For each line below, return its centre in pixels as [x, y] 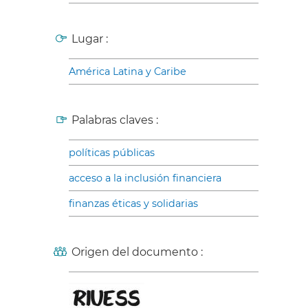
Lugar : [90, 38]
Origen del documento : [137, 252]
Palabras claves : [115, 120]
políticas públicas [112, 152]
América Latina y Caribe [128, 71]
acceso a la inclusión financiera [145, 178]
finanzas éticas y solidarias [133, 203]
